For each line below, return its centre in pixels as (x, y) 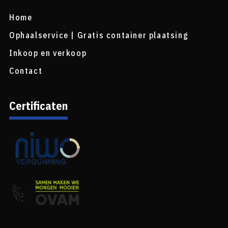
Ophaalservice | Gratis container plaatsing (99, 35)
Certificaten (38, 105)
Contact (26, 70)
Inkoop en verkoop (48, 53)
